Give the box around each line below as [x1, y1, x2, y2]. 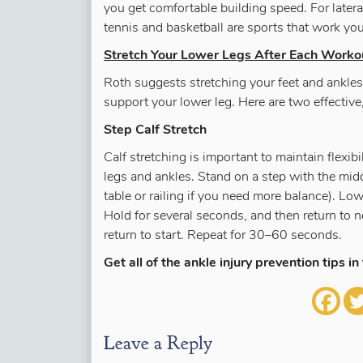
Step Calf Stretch [104, 124, 207, 137]
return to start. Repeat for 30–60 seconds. [104, 229, 342, 242]
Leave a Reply [104, 331, 212, 355]
